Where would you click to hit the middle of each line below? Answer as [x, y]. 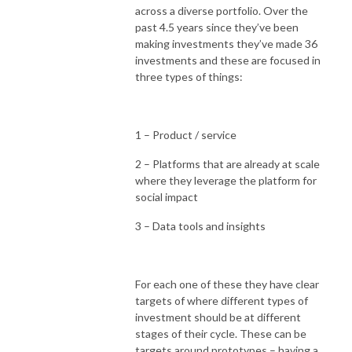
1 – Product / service [186, 134]
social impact [167, 196]
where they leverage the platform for [226, 180]
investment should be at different [218, 317]
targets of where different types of [222, 300]
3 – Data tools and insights [200, 225]
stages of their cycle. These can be [221, 333]
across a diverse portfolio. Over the [222, 10]
